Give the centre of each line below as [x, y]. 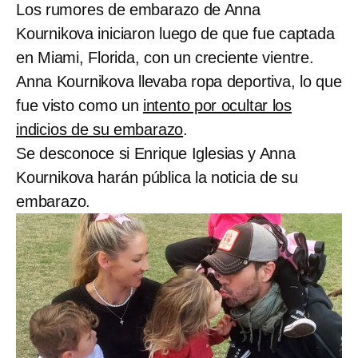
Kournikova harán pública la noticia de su [157, 178]
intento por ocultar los [217, 106]
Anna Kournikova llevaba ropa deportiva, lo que [179, 82]
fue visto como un [80, 106]
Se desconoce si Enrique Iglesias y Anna [156, 154]
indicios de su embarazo [100, 130]
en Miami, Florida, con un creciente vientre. [165, 58]
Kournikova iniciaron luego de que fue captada [175, 34]
